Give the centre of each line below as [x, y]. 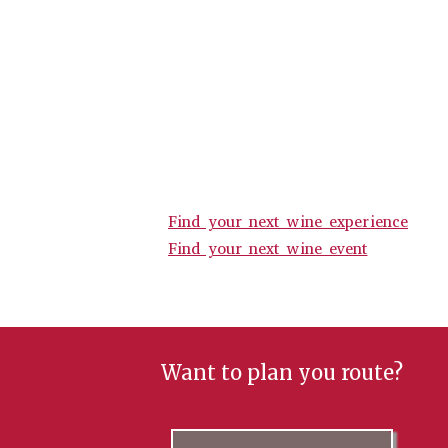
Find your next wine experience [288, 222]
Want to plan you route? [282, 373]
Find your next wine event [268, 249]
